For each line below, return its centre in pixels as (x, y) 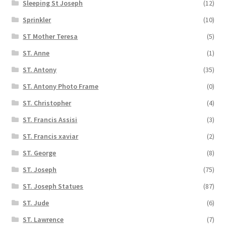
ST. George (40, 153)
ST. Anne (36, 53)
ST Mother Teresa (50, 36)
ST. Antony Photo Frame (61, 86)
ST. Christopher (47, 103)
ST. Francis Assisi (50, 119)
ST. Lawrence (43, 219)
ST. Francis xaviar (51, 136)
